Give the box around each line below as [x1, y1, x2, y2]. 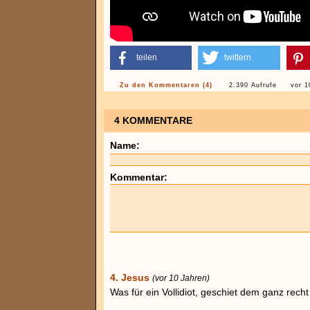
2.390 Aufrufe [229, 82, 277, 89]
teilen [136, 53, 157, 62]
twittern [224, 53, 252, 62]
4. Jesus [110, 272, 149, 283]
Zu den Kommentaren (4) [120, 82, 212, 89]
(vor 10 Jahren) [152, 273, 210, 282]
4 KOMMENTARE [114, 115, 192, 126]
